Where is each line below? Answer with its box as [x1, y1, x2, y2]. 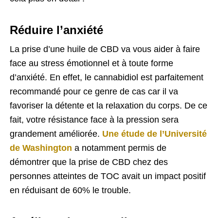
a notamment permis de [72, 143, 166, 153]
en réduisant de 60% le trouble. [10, 185, 133, 195]
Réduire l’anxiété [10, 23, 107, 36]
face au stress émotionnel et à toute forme [10, 58, 173, 68]
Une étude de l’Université [102, 128, 207, 139]
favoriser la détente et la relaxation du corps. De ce [10, 100, 207, 110]
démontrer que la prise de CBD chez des [10, 157, 168, 167]
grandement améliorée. [10, 128, 102, 139]
